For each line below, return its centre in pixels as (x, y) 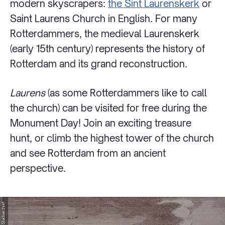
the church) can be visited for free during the (108, 108)
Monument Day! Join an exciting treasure (101, 123)
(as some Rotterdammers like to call (126, 93)
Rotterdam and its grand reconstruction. (99, 63)
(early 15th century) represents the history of (107, 48)
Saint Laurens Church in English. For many (104, 18)
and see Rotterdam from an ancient (88, 153)
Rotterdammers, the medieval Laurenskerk (105, 33)
